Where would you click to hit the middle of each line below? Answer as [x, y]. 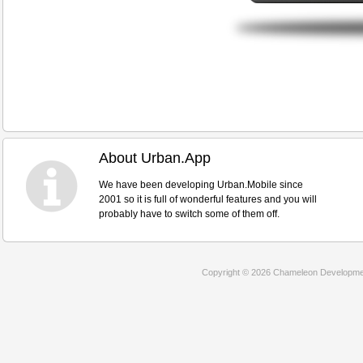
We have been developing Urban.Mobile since [201, 185]
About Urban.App [155, 158]
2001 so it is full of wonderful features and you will [208, 199]
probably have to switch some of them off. [189, 214]
